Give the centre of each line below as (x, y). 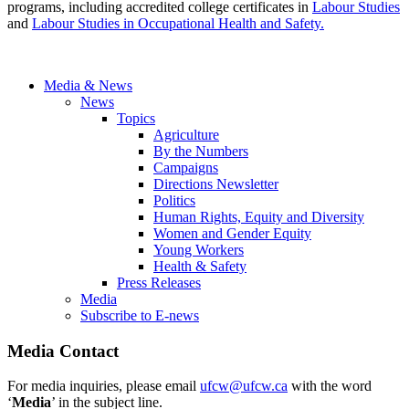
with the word (330, 386)
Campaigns (186, 168)
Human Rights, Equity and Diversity (259, 217)
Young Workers (199, 250)
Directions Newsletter (216, 184)
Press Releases (159, 283)
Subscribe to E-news (140, 316)
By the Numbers (201, 152)
